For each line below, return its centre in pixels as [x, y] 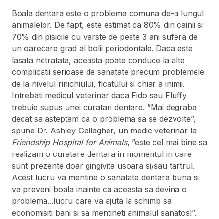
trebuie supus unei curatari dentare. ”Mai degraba [104, 107]
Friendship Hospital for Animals [69, 142]
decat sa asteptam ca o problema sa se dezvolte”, [104, 119]
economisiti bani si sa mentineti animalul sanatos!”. [104, 213]
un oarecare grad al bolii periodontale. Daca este [102, 49]
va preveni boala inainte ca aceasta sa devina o [99, 189]
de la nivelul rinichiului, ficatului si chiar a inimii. [98, 84]
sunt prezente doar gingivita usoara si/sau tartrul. [103, 166]
